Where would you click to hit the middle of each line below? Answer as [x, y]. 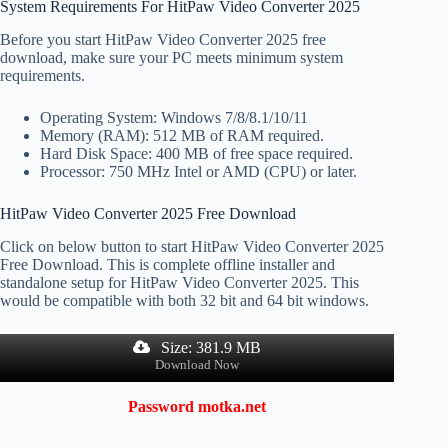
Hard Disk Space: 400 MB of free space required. [196, 153]
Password [161, 407]
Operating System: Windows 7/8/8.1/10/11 [174, 117]
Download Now [197, 365]
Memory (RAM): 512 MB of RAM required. [182, 135]
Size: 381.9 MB [209, 347]
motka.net [232, 407]
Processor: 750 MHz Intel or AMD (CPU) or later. [198, 171]
